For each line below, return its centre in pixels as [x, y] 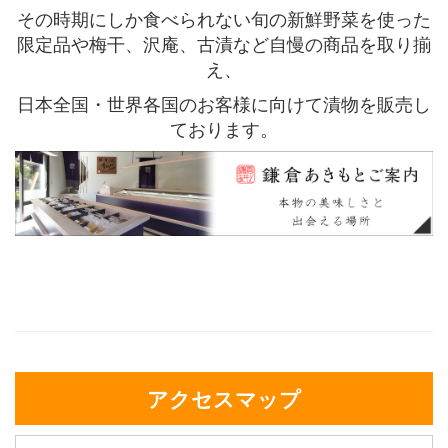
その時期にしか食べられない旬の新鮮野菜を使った [224, 18]
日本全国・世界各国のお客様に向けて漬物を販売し [224, 103]
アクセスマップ [224, 398]
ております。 [224, 128]
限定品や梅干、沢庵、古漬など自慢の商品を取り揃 [224, 43]
